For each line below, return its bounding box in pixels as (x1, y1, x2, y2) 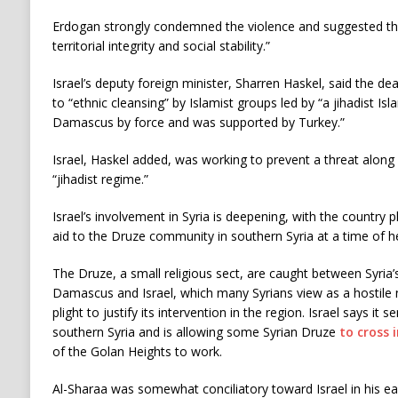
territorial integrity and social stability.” (52, 36, 270, 54)
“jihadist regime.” (52, 170, 148, 187)
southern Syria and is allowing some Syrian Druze (52, 322, 339, 340)
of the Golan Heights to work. (52, 342, 222, 360)
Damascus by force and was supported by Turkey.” (52, 113, 345, 131)
